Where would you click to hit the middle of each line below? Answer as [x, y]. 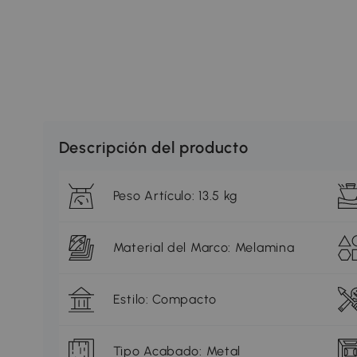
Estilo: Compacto [165, 300]
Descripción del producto [153, 148]
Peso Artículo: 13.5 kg [175, 196]
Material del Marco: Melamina [204, 248]
